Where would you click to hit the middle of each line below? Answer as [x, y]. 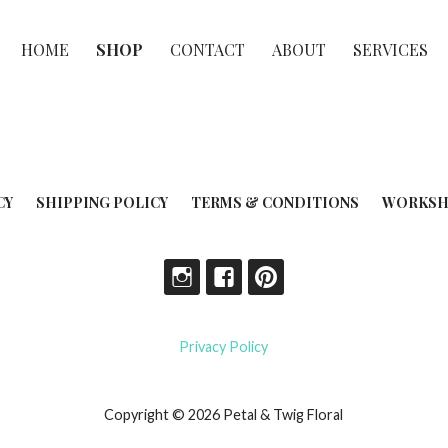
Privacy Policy [224, 347]
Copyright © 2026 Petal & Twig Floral [224, 415]
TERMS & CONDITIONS [274, 203]
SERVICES [390, 50]
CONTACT [207, 50]
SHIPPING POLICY [101, 203]
